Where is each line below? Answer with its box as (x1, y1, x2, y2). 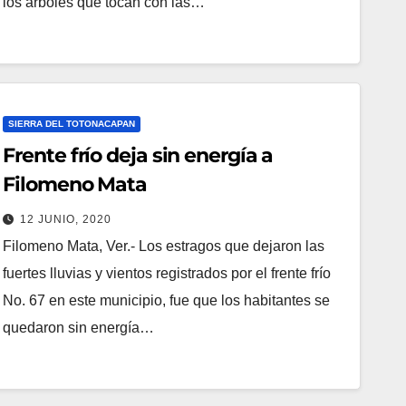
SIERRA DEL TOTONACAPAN (8, 118, 136, 129)
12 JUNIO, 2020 (20, 212, 112, 226)
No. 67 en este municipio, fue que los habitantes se (3, 292, 331, 308)
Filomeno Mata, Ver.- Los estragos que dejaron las (3, 237, 325, 254)
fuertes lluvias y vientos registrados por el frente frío (3, 265, 332, 281)
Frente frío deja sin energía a (3, 142, 274, 168)
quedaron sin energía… (3, 319, 155, 335)
